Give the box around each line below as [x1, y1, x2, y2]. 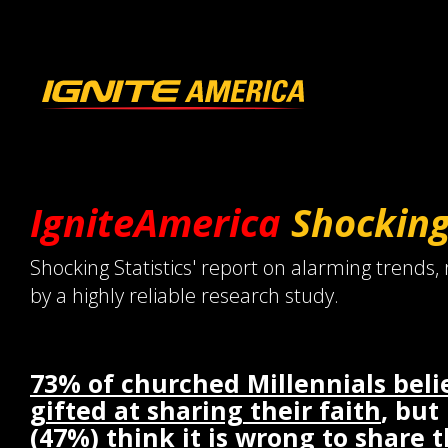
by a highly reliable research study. [30, 282, 339, 309]
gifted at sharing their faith [30, 393, 381, 427]
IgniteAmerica [30, 196, 281, 248]
